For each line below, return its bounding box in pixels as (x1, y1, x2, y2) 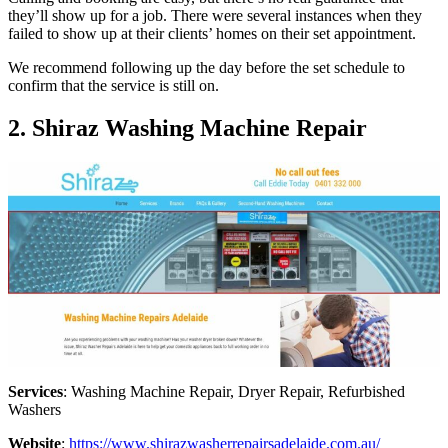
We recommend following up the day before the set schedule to (8, 59, 405, 77)
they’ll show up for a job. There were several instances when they (8, 7, 422, 25)
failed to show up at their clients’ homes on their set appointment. (8, 25, 416, 43)
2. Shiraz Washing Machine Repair (8, 115, 367, 142)
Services (8, 383, 63, 401)
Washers (8, 401, 61, 419)
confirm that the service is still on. (8, 77, 219, 95)
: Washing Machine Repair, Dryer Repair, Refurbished (63, 383, 405, 401)
